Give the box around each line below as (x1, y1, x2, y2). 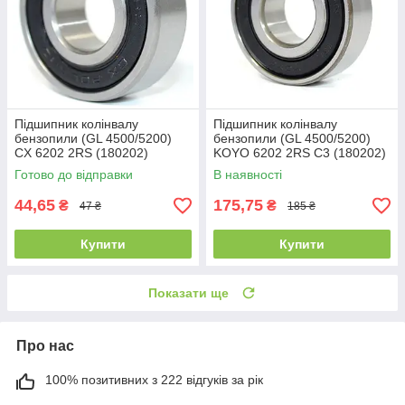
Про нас (16, 338, 74, 354)
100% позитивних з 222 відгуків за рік (45, 372, 263, 388)
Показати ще (148, 286, 229, 301)
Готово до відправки (14, 167, 133, 183)
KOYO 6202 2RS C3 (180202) (213, 146, 386, 161)
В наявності (213, 167, 282, 183)
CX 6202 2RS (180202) (14, 146, 148, 161)
